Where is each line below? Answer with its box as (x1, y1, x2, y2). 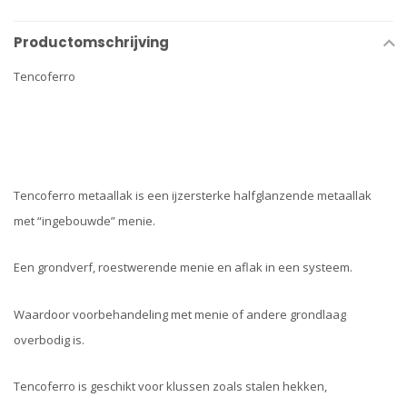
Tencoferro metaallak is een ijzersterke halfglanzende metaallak (14, 186, 372, 203)
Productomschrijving (14, 33, 169, 52)
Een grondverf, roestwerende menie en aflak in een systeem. (14, 259, 352, 276)
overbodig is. (14, 331, 84, 348)
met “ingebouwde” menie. (14, 212, 155, 229)
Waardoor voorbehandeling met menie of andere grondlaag (14, 305, 346, 323)
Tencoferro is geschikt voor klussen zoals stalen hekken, (14, 377, 327, 394)
